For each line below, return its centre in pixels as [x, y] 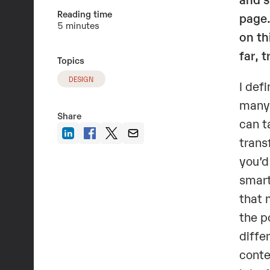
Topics [71, 59]
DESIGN [81, 79]
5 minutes [78, 24]
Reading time [84, 13]
